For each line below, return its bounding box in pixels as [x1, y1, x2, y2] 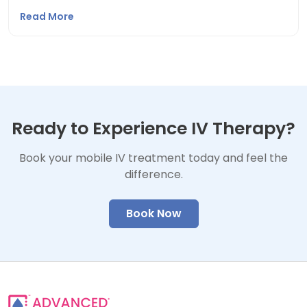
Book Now [125, 206, 182, 221]
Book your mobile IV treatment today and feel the [19, 150, 288, 166]
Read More [20, 10, 76, 23]
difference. [124, 167, 183, 182]
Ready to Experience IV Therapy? [12, 116, 295, 140]
